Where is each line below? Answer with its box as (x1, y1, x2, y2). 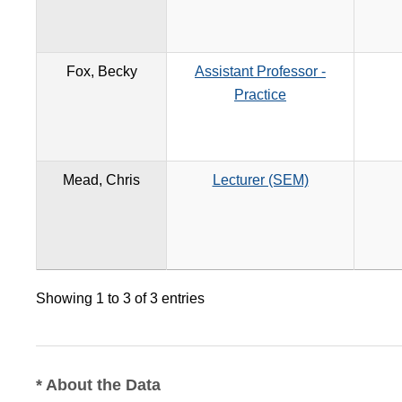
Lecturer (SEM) (212, 172, 309, 188)
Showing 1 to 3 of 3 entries (36, 291, 205, 307)
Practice (234, 87, 286, 103)
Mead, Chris (63, 172, 140, 188)
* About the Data (36, 376, 161, 395)
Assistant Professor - (195, 64, 326, 80)
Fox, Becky (66, 64, 137, 80)
